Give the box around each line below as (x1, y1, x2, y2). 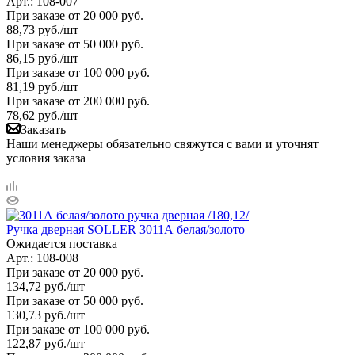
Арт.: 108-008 (6, 250, 78, 265)
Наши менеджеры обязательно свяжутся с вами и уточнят (6, 136, 319, 151)
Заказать (21, 122, 66, 136)
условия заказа (6, 151, 86, 165)
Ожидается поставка (6, 236, 117, 250)
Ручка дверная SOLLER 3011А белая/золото (6, 222, 245, 236)
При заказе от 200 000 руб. (6, 94, 150, 108)
